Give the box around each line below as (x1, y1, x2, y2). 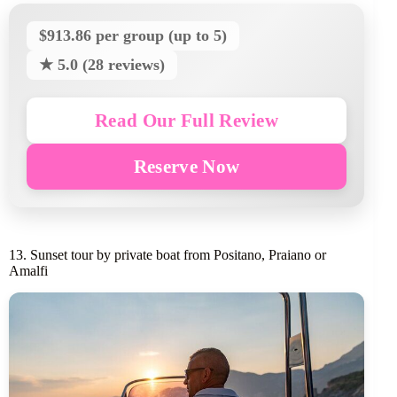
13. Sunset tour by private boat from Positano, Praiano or (9, 247, 326, 263)
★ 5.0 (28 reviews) (39, 56, 165, 74)
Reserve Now (133, 156, 240, 177)
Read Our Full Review (95, 110, 279, 131)
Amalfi (9, 263, 48, 279)
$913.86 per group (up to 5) (39, 27, 227, 45)
